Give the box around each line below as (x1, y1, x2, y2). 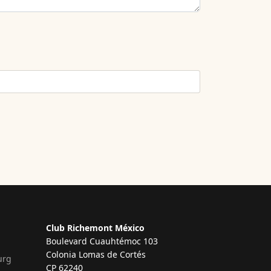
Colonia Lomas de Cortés (46, 248, 146, 260)
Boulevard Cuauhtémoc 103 (46, 235, 158, 247)
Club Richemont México (46, 221, 145, 233)
